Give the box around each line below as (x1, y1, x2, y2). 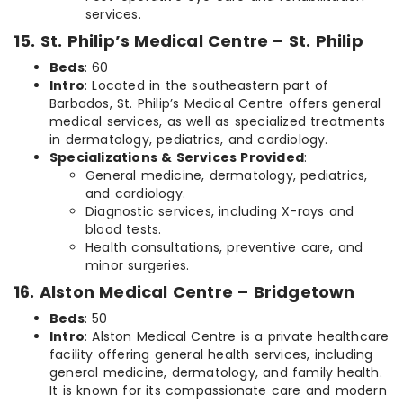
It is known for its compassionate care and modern (49, 381, 387, 400)
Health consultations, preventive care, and (85, 238, 363, 257)
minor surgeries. (85, 256, 190, 275)
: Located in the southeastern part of (85, 76, 329, 95)
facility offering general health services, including (49, 345, 373, 364)
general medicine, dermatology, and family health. (49, 363, 382, 382)
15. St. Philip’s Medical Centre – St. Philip (13, 30, 363, 53)
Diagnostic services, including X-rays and (85, 202, 354, 221)
